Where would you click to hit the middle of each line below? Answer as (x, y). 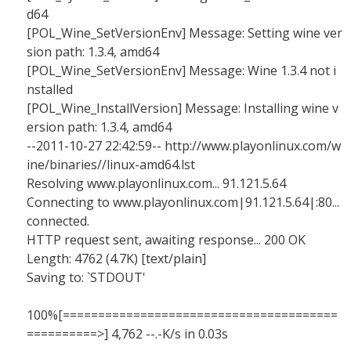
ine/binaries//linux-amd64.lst (111, 165)
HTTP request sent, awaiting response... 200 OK (166, 240)
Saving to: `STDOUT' (86, 277)
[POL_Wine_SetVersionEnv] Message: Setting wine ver (185, 33)
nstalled (50, 89)
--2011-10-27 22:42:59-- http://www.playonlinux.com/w (184, 146)
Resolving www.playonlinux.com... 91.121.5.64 (156, 183)
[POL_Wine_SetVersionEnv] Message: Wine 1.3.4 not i (181, 71)
